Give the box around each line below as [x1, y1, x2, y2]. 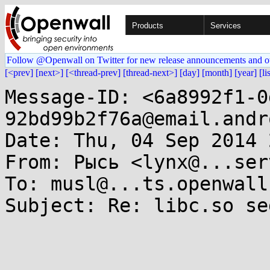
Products [132, 21, 163, 30]
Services [210, 21, 241, 30]
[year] [234, 67, 257, 78]
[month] [202, 67, 232, 78]
